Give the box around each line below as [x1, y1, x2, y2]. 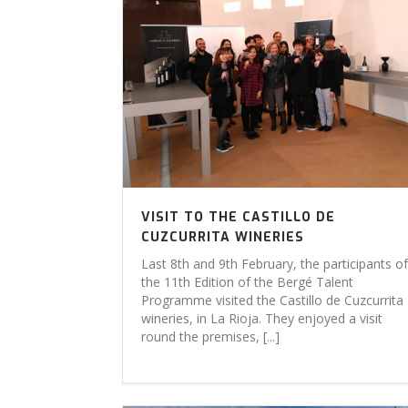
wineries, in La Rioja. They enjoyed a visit [141, 310, 382, 327]
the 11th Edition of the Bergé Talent [141, 273, 353, 291]
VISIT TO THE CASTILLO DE [141, 209, 335, 226]
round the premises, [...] [141, 328, 280, 345]
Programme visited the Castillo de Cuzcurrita [141, 291, 403, 309]
